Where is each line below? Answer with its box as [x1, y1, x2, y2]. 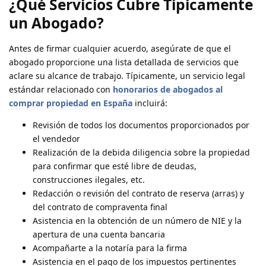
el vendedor [33, 133, 80, 145]
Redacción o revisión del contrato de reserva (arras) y [33, 188, 244, 199]
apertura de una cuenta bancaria [33, 229, 165, 240]
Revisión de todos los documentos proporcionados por [33, 119, 249, 131]
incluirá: [132, 97, 167, 109]
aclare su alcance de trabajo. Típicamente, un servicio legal [9, 70, 245, 82]
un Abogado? [9, 13, 104, 33]
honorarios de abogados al [113, 84, 223, 96]
